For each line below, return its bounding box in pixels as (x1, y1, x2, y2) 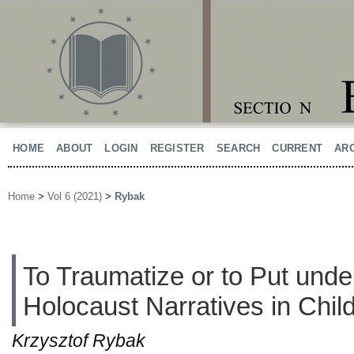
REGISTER (149, 142, 205, 154)
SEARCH (216, 142, 261, 154)
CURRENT (272, 142, 323, 154)
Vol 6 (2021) (47, 190, 102, 203)
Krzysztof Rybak (12, 330, 145, 351)
